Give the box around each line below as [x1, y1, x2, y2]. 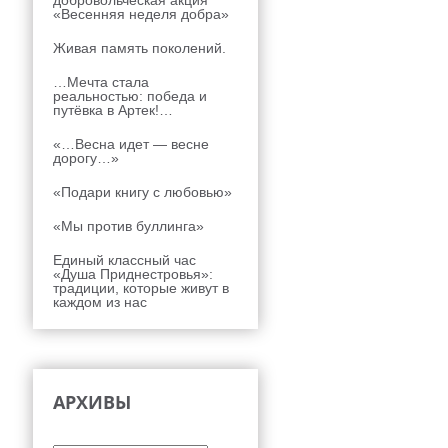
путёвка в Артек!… [53, 102, 173, 118]
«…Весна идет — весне [53, 136, 209, 152]
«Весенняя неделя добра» [53, 6, 229, 22]
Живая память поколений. [53, 40, 226, 56]
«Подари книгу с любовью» [53, 184, 232, 200]
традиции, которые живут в [53, 280, 229, 296]
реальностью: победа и [53, 88, 207, 104]
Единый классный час [53, 252, 196, 268]
